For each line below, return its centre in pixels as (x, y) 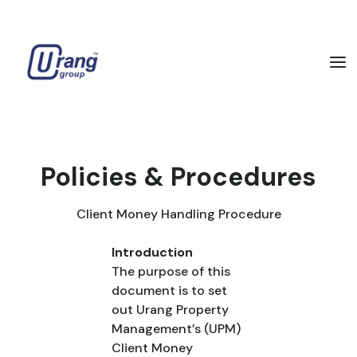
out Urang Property (170, 310)
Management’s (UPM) (176, 329)
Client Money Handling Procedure (178, 214)
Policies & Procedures (178, 177)
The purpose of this (171, 271)
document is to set (169, 290)
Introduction (152, 252)
